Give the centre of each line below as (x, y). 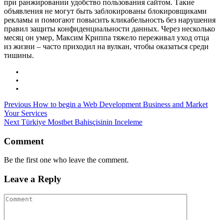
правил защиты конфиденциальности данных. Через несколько (110, 28)
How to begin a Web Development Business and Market (120, 104)
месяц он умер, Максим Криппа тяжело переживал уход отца (107, 37)
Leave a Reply (33, 179)
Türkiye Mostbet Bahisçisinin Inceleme (82, 122)
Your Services (26, 113)
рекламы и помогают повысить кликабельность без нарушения (110, 20)
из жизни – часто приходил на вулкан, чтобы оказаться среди (106, 46)
